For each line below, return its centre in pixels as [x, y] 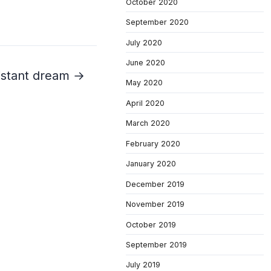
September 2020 [157, 22]
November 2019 [155, 204]
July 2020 [144, 42]
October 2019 [151, 224]
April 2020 [145, 103]
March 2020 [148, 123]
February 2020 [153, 143]
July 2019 [143, 265]
